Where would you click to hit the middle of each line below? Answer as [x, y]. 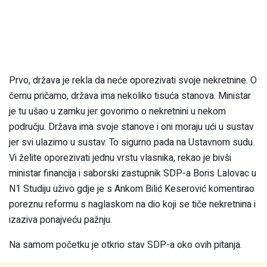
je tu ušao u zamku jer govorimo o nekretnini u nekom [117, 112]
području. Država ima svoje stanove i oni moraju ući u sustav [131, 127]
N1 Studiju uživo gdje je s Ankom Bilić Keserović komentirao [132, 189]
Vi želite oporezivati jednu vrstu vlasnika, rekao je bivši [120, 158]
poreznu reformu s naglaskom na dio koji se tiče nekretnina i [132, 205]
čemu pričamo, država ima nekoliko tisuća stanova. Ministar [130, 96]
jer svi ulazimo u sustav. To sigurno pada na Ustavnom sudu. [132, 143]
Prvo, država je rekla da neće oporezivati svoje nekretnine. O [133, 81]
